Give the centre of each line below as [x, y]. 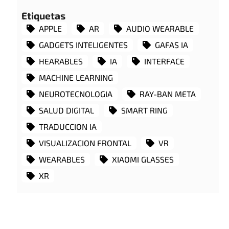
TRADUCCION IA [68, 126]
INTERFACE [165, 61]
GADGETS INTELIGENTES [84, 44]
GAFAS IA [172, 44]
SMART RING [145, 110]
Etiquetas [44, 15]
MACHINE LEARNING [76, 77]
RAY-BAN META [168, 94]
